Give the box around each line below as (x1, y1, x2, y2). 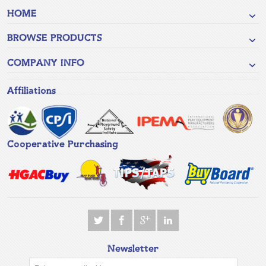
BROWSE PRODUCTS (7, 34, 102, 43)
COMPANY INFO (7, 59, 84, 68)
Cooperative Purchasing (7, 140, 118, 150)
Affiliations (7, 86, 56, 96)
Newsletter (107, 244, 159, 254)
